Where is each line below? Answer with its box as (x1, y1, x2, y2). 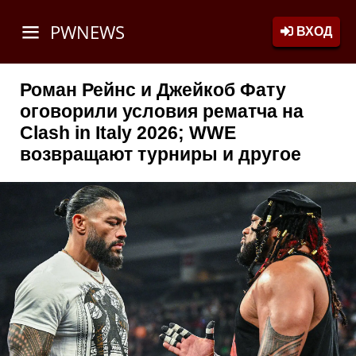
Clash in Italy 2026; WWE (20, 122, 236, 144)
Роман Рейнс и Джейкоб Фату (20, 79, 286, 101)
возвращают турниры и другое (20, 144, 301, 165)
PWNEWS (45, 20, 125, 44)
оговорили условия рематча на (20, 101, 304, 122)
